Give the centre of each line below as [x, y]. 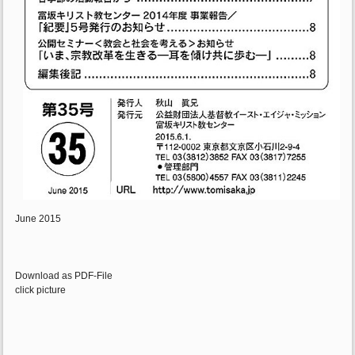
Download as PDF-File [64, 275]
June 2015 [38, 218]
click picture [41, 290]
